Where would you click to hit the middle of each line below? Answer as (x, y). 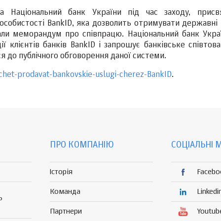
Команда (65, 192)
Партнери (66, 211)
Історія (61, 172)
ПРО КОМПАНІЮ (82, 145)
